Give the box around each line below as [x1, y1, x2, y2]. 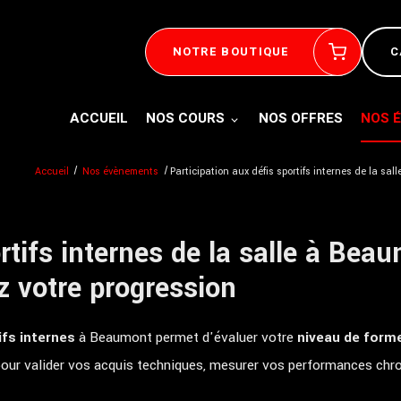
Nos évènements [82, 165, 162, 178]
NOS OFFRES [259, 108, 343, 128]
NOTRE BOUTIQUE [172, 43, 290, 60]
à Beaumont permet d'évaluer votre [75, 328, 297, 347]
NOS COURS [146, 108, 225, 128]
